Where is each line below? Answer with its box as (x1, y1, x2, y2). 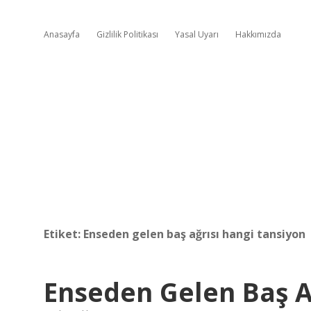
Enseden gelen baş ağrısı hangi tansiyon (83, 226, 305, 242)
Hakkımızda (235, 28, 281, 40)
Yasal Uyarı (175, 28, 219, 40)
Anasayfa (44, 28, 80, 40)
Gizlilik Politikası (96, 28, 158, 40)
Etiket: (44, 226, 83, 242)
